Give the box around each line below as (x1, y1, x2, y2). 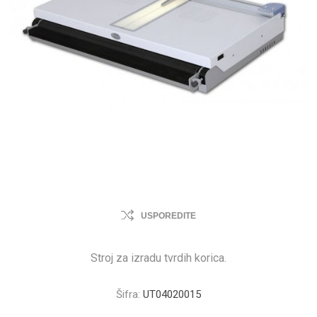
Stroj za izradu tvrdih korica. (91, 251, 226, 265)
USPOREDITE (141, 211, 196, 221)
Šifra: (116, 288, 140, 301)
